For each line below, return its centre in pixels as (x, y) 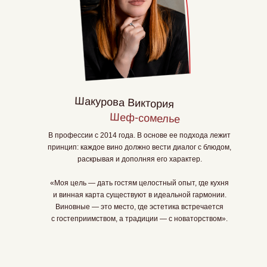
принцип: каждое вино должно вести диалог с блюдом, (139, 147)
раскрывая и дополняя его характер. (139, 159)
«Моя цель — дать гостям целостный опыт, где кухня (139, 183)
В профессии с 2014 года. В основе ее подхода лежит (139, 135)
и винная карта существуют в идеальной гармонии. (139, 195)
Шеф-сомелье (145, 118)
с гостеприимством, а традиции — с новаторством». (139, 219)
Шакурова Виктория (124, 103)
